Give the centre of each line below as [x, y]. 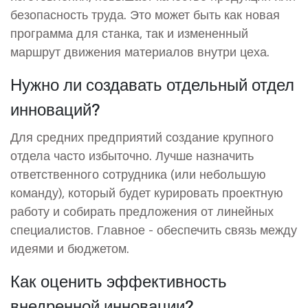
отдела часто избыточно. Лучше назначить [132, 155]
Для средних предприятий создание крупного [142, 136]
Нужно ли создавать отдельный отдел [152, 84]
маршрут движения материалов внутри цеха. [140, 51]
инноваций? [55, 108]
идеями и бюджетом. [70, 248]
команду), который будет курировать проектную [147, 192]
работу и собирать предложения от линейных [142, 211]
